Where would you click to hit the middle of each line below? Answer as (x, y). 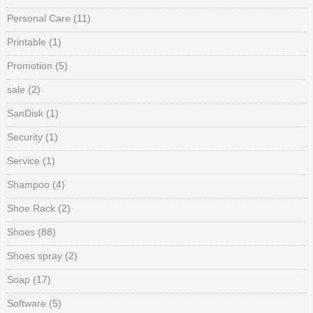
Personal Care (39, 18)
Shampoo (28, 184)
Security (25, 137)
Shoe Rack (31, 208)
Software (27, 303)
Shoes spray (35, 256)
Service (23, 161)
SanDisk (25, 113)
